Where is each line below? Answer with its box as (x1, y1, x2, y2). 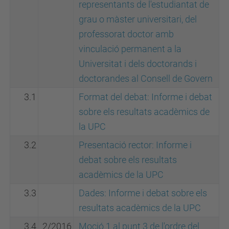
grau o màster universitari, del (79, 14, 197, 25)
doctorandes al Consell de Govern (79, 73, 213, 84)
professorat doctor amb (79, 29, 174, 39)
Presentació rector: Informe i (79, 140, 192, 150)
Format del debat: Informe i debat (79, 91, 212, 102)
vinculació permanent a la (79, 43, 181, 54)
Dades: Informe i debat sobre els (79, 188, 207, 198)
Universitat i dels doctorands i (79, 58, 197, 69)
